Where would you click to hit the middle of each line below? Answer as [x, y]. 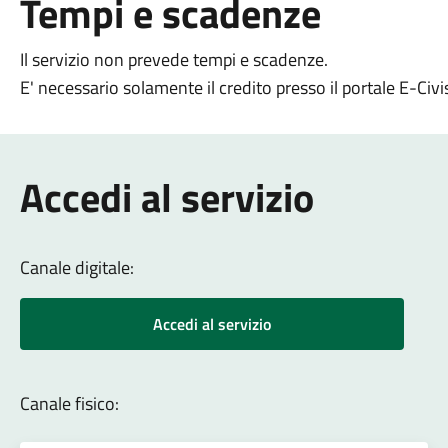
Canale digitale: [76, 267]
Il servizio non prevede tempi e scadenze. [173, 59]
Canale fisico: [69, 403]
